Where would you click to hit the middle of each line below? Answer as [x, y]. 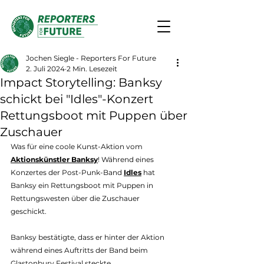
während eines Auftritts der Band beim [80, 250]
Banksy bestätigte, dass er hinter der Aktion [88, 237]
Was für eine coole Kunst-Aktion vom [77, 146]
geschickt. [29, 211]
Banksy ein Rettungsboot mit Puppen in [83, 185]
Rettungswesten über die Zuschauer [76, 198]
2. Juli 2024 [45, 69]
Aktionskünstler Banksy [54, 159]
